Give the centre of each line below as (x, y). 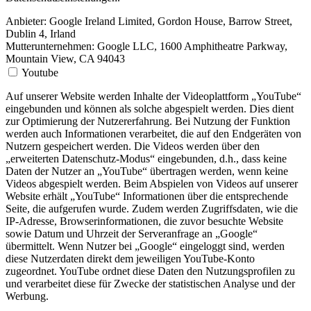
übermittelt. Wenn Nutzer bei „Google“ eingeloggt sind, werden (145, 246)
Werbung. (27, 296)
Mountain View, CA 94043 (65, 59)
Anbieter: (26, 22)
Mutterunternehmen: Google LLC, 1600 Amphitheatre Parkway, (146, 47)
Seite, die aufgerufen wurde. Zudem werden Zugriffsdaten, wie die (152, 209)
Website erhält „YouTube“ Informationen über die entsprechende (147, 196)
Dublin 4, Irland (41, 34)
